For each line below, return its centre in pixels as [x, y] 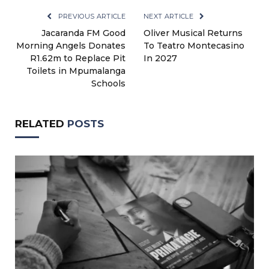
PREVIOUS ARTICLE [91, 17]
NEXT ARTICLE [170, 17]
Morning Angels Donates [71, 46]
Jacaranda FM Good [83, 33]
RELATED [41, 124]
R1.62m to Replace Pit [78, 59]
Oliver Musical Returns [193, 33]
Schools [108, 84]
